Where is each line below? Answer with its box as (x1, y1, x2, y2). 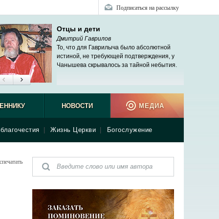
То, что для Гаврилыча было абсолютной (57, 44, 171, 51)
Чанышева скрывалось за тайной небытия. (57, 62, 177, 68)
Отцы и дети (57, 25, 100, 33)
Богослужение (107, 126, 153, 133)
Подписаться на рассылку (116, 3, 179, 11)
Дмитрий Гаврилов (57, 35, 111, 42)
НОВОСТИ (61, 102, 93, 109)
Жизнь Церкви (50, 126, 96, 133)
